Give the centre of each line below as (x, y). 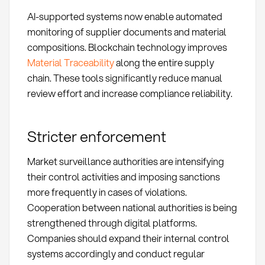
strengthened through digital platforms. (112, 223)
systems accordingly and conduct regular (116, 254)
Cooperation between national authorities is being (132, 208)
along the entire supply (164, 62)
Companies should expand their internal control (128, 238)
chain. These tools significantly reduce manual (125, 77)
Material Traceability (70, 62)
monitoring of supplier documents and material (127, 31)
